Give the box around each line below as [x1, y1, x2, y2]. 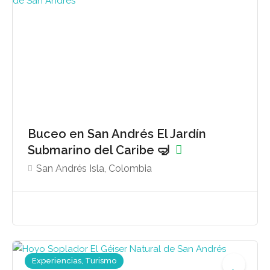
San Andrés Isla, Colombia [36, 163, 152, 174]
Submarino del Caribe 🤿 [28, 143, 172, 157]
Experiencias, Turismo [32, 256, 116, 265]
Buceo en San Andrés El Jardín [28, 127, 206, 141]
